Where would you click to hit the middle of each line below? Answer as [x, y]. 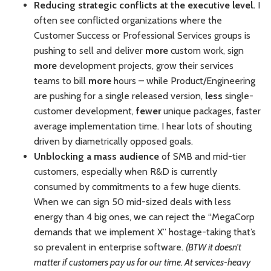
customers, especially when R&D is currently [126, 172]
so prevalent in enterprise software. [110, 247]
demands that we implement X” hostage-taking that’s [145, 232]
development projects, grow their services [145, 66]
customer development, [85, 111]
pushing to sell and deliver [90, 51]
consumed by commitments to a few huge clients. [137, 187]
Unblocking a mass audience [96, 157]
